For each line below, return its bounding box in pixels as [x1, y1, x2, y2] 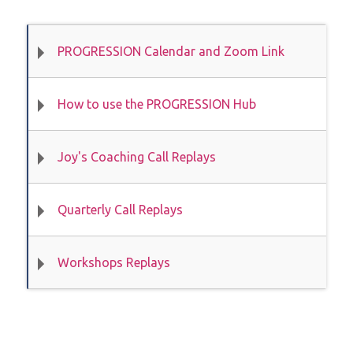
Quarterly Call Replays [57, 202, 183, 217]
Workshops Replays [57, 255, 170, 269]
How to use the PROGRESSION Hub [57, 96, 256, 111]
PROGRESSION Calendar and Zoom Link [57, 43, 284, 58]
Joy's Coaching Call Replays [57, 149, 216, 164]
